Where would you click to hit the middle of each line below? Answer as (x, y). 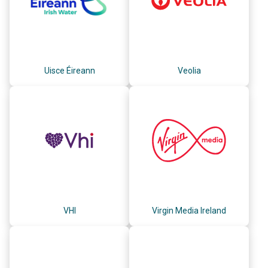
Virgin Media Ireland (189, 210)
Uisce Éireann (69, 70)
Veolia (189, 70)
